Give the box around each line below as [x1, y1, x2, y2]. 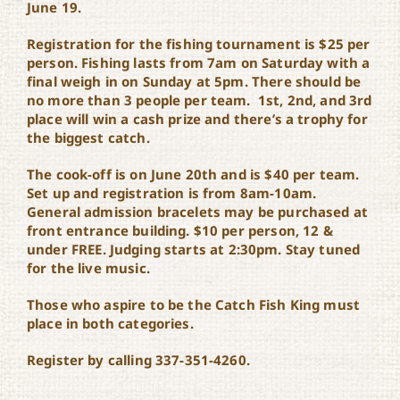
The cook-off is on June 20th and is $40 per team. [26, 165, 360, 183]
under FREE [26, 240, 103, 258]
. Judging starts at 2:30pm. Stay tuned [102, 240, 361, 258]
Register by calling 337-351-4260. [26, 351, 250, 369]
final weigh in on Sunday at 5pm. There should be [26, 72, 362, 90]
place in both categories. [26, 314, 194, 332]
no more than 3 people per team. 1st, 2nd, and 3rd [26, 91, 372, 109]
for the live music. [26, 259, 150, 277]
